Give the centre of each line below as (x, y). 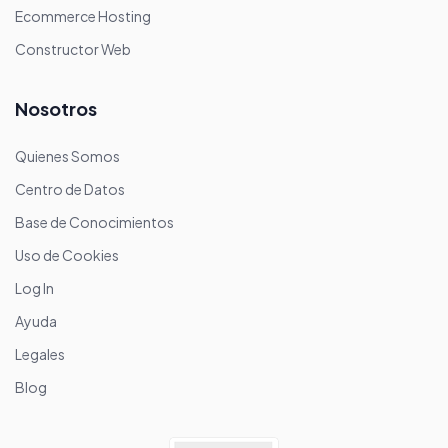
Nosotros (56, 108)
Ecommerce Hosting (83, 15)
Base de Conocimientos (94, 221)
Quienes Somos (67, 155)
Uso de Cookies (67, 254)
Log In (34, 287)
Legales (40, 353)
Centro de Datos (70, 188)
